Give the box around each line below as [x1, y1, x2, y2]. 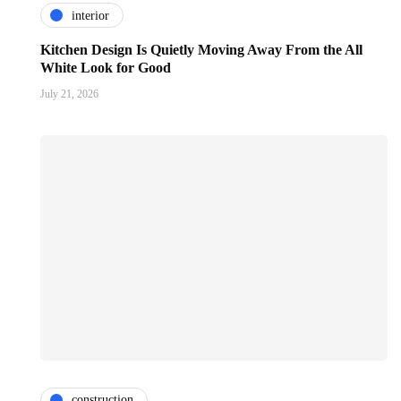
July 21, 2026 [40, 88, 98, 101]
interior [72, 8, 109, 22]
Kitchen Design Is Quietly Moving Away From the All [40, 42, 363, 58]
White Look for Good [40, 60, 171, 76]
